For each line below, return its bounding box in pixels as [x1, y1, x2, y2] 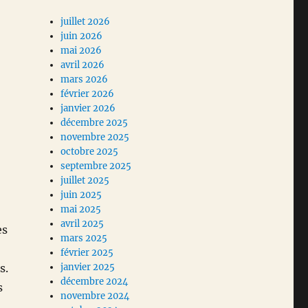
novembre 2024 [60, 290, 130, 302]
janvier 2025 [60, 261, 115, 274]
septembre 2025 [60, 160, 132, 173]
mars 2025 [60, 232, 108, 245]
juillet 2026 [60, 16, 111, 28]
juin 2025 [60, 189, 102, 201]
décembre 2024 [60, 276, 129, 288]
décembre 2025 [60, 117, 129, 129]
